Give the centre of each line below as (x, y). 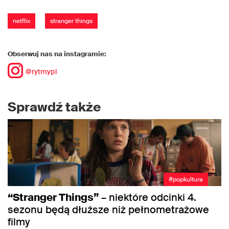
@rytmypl (41, 71)
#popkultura (186, 179)
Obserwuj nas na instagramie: (57, 54)
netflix (21, 21)
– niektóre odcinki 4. (147, 197)
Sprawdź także (54, 107)
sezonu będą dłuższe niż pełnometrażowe (108, 209)
